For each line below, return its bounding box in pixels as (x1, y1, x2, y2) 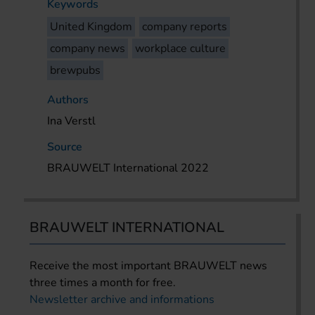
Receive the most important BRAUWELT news (30, 257, 267, 274)
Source (47, 139, 83, 155)
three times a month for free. (30, 274, 176, 290)
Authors (47, 91, 89, 108)
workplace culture (135, 40, 226, 56)
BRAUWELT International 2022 (47, 160, 210, 176)
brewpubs (50, 62, 101, 78)
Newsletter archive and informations (30, 291, 214, 307)
